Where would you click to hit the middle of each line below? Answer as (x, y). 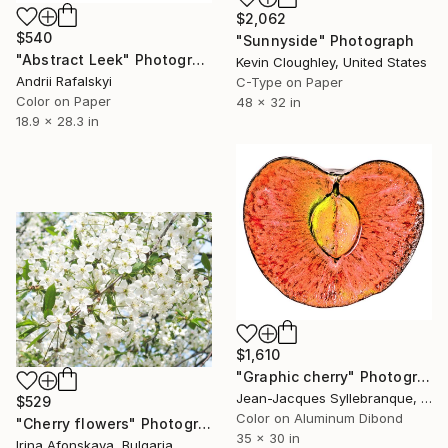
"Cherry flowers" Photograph (204, 423)
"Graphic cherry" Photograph (423, 377)
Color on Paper (63, 101)
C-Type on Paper (289, 81)
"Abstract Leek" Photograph (198, 60)
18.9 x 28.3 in (57, 121)
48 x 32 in (268, 101)
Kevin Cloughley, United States (331, 61)
